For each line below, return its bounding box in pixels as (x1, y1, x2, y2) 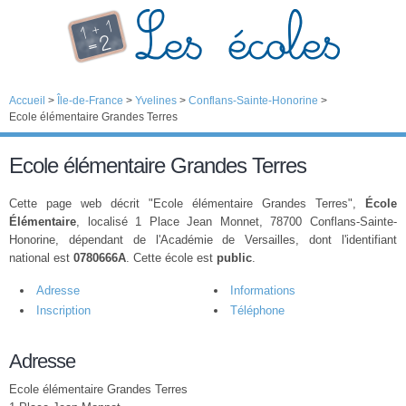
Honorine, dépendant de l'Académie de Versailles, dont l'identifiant (9, 233, 397, 246)
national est (9, 251, 73, 265)
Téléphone (230, 304, 285, 317)
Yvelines (135, 94, 177, 107)
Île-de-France (57, 94, 123, 107)
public (217, 251, 252, 265)
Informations (230, 284, 295, 297)
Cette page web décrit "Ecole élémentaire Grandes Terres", (9, 197, 365, 210)
